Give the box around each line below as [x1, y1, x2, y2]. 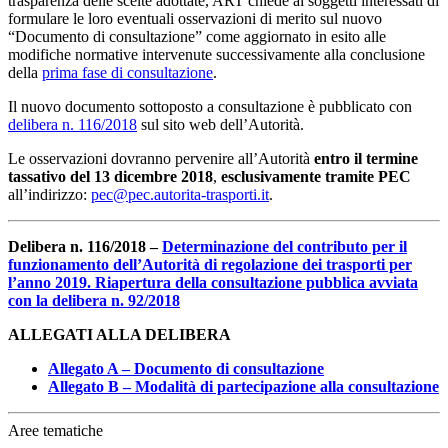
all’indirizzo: [8, 186, 91, 204]
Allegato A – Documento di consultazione [48, 360, 324, 378]
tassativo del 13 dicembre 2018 [8, 168, 213, 186]
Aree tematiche [8, 422, 103, 440]
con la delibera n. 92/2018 [8, 292, 180, 310]
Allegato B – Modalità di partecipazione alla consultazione [48, 378, 439, 396]
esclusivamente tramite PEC [221, 168, 411, 186]
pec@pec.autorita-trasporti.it [91, 186, 269, 204]
